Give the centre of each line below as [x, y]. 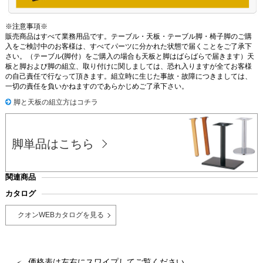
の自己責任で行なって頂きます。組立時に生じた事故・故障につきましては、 [128, 77]
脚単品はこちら [53, 144]
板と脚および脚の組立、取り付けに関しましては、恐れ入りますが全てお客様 [128, 67]
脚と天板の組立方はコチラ [55, 102]
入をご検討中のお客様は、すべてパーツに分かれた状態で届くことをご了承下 [128, 47]
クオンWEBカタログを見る [60, 215]
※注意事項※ [26, 27]
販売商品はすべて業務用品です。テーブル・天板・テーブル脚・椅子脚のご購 [128, 37]
